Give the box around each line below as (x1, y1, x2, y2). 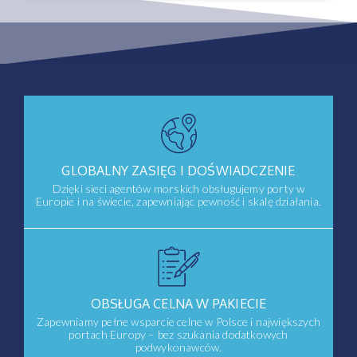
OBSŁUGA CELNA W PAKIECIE (90, 296, 267, 312)
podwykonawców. (135, 340, 222, 354)
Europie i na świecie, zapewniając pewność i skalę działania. (36, 194, 321, 208)
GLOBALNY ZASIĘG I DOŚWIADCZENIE (61, 163, 296, 178)
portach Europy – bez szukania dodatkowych (69, 328, 288, 341)
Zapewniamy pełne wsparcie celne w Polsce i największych (36, 315, 320, 328)
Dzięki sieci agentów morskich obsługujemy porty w (52, 182, 305, 195)
